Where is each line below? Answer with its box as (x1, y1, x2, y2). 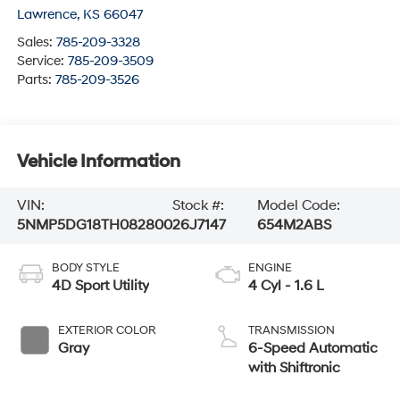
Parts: (16, 71, 55, 89)
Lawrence (16, 6, 77, 24)
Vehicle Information (16, 150, 180, 172)
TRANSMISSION (248, 323, 335, 338)
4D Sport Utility (51, 277, 149, 296)
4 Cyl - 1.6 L (248, 277, 324, 296)
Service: (16, 53, 68, 71)
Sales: (16, 34, 56, 52)
